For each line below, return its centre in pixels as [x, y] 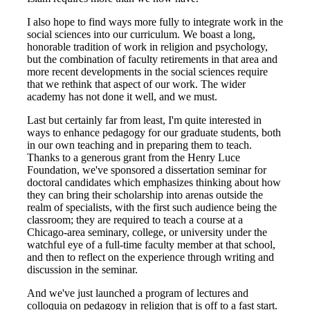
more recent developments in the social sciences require [147, 72]
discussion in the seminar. [82, 270]
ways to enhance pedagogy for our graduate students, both [154, 133]
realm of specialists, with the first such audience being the [152, 207]
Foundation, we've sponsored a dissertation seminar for [147, 170]
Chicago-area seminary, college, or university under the [147, 232]
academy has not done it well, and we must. [122, 97]
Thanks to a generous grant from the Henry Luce [134, 157]
